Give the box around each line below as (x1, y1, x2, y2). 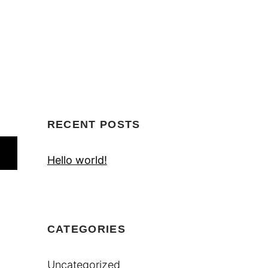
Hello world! (47, 154, 107, 167)
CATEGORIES (47, 223, 126, 236)
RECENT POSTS (47, 118, 141, 131)
